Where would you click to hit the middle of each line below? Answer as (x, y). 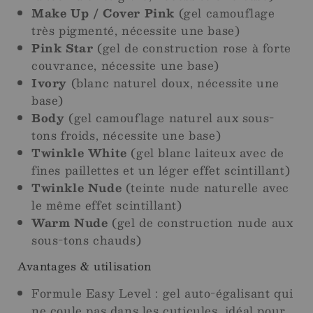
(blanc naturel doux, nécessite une (174, 83)
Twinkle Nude (77, 188)
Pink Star (63, 48)
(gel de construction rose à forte (192, 48)
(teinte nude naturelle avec (206, 188)
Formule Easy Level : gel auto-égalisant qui (162, 293)
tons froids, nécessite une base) (126, 136)
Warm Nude (70, 223)
